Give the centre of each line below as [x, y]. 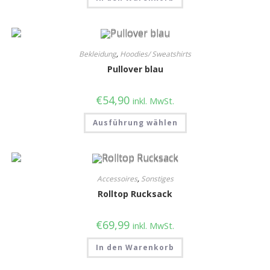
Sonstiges [157, 179]
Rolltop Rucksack [135, 194]
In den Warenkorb [135, 248]
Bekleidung [98, 54]
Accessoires [117, 179]
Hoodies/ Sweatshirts [155, 54]
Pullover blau [135, 69]
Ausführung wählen [135, 122]
